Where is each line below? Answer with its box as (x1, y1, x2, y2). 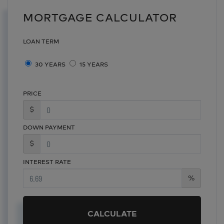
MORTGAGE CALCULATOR (23, 9, 177, 24)
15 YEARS (78, 59, 108, 68)
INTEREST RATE (23, 157, 71, 165)
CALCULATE (87, 207, 136, 219)
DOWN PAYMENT (23, 123, 75, 131)
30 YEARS (33, 59, 65, 68)
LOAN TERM (23, 36, 59, 45)
